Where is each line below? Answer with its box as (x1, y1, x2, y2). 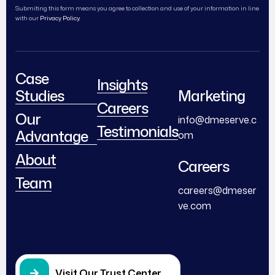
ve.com (178, 198, 212, 212)
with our (15, 13, 40, 22)
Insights (96, 74, 147, 95)
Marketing (178, 85, 246, 106)
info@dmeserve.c (178, 112, 257, 126)
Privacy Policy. (40, 13, 80, 22)
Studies (15, 85, 64, 106)
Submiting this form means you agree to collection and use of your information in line (15, 3, 259, 12)
